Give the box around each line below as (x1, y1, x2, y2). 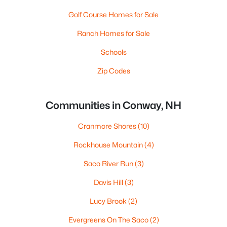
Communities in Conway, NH (46, 99, 181, 111)
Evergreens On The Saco (68, 215, 150, 224)
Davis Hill (93, 178, 125, 186)
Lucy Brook (90, 197, 128, 205)
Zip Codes (97, 66, 130, 75)
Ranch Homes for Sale (77, 29, 150, 37)
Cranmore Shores (78, 122, 138, 130)
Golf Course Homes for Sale (68, 10, 159, 19)
